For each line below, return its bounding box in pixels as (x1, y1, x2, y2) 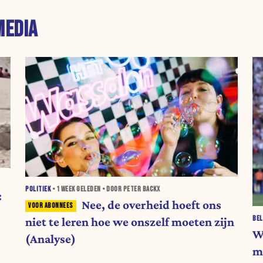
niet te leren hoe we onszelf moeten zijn (25, 214, 235, 229)
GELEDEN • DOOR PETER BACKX (75, 184, 160, 194)
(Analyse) (25, 231, 76, 246)
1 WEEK (56, 184, 75, 194)
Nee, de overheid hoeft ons (81, 197, 221, 212)
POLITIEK (25, 184, 51, 194)
